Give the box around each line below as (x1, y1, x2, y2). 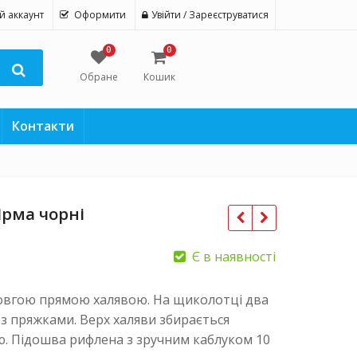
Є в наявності (192, 248, 276, 265)
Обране (79, 70, 118, 84)
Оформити (74, 8, 126, 22)
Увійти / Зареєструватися (151, 8, 269, 22)
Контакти (11, 117, 74, 135)
